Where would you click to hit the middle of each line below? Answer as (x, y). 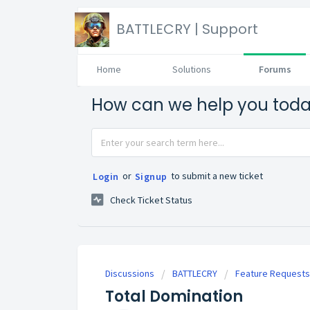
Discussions (130, 274)
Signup (151, 176)
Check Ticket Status (151, 200)
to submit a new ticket (216, 175)
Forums (275, 69)
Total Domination (174, 297)
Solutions (192, 69)
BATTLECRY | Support (187, 29)
